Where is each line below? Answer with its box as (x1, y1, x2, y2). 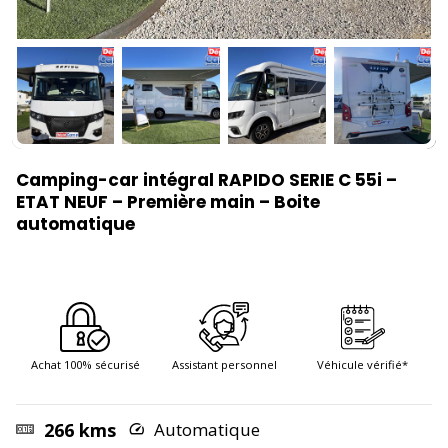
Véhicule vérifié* (317, 357, 409, 372)
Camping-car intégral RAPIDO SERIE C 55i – (16, 168, 397, 192)
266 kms (39, 418, 116, 442)
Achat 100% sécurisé (30, 357, 140, 372)
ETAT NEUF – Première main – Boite (16, 190, 320, 214)
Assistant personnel (171, 357, 277, 372)
